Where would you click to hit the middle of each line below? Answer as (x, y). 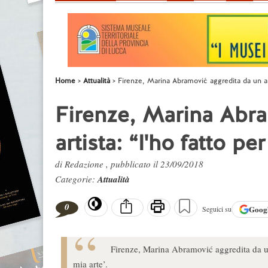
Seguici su (217, 209)
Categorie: (76, 179)
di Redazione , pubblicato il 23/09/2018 (129, 164)
